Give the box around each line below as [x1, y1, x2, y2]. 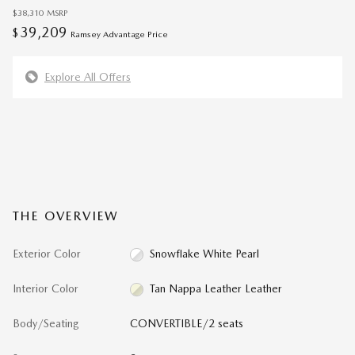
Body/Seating [13, 316, 79, 330]
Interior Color [13, 281, 78, 295]
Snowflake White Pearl [150, 246, 260, 260]
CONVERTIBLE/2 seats [129, 316, 243, 330]
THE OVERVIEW [13, 208, 120, 223]
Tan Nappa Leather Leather [150, 281, 283, 295]
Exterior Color [13, 246, 81, 260]
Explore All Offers [44, 70, 131, 83]
